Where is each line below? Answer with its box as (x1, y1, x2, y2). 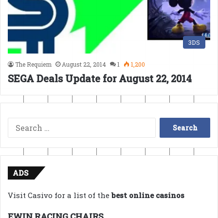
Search (155, 120, 181, 130)
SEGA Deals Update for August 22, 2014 (8, 72, 192, 85)
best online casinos (111, 190, 184, 200)
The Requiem (15, 60, 52, 69)
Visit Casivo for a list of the (8, 190, 111, 200)
